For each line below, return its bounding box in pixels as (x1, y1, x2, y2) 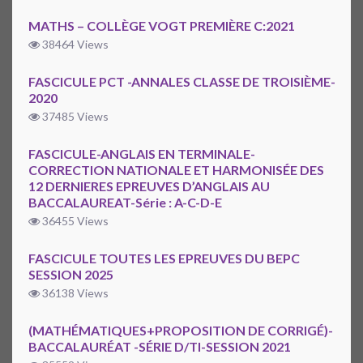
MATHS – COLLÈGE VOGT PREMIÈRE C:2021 (28, 18, 295, 34)
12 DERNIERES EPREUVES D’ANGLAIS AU (28, 178, 270, 194)
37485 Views (40, 109, 109, 124)
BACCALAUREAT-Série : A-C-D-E (28, 194, 222, 211)
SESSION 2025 (28, 267, 113, 283)
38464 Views (40, 37, 109, 52)
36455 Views (40, 214, 109, 228)
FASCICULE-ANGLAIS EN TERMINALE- (28, 146, 255, 162)
